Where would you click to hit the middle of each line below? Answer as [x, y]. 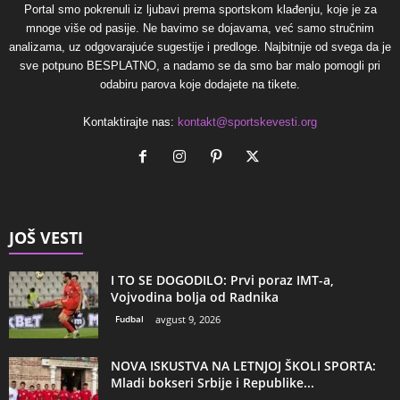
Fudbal [129, 319]
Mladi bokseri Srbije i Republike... [212, 383]
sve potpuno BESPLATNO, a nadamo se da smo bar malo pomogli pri [200, 66]
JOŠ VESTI [46, 238]
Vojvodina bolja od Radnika [195, 297]
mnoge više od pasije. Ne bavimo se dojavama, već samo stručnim [200, 29]
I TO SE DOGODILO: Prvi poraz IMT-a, [222, 280]
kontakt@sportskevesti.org [247, 122]
